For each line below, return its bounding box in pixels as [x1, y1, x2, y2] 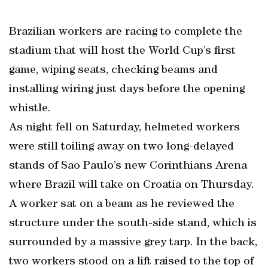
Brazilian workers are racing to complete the [9, 26, 242, 38]
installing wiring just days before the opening [9, 84, 245, 96]
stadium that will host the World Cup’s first [9, 45, 236, 57]
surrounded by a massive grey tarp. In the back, [9, 237, 257, 249]
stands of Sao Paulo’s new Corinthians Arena [9, 160, 247, 172]
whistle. [9, 103, 51, 115]
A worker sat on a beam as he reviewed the [9, 199, 234, 211]
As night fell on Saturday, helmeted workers [9, 122, 240, 134]
